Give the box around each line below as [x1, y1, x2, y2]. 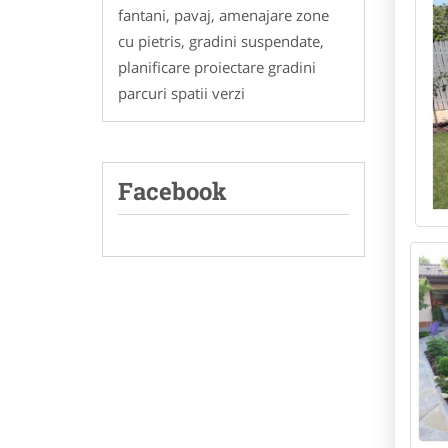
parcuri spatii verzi [118, 82, 245, 103]
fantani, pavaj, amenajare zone [118, 4, 329, 25]
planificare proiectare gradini [118, 56, 316, 77]
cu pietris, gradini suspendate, [118, 30, 324, 51]
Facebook [118, 174, 227, 207]
